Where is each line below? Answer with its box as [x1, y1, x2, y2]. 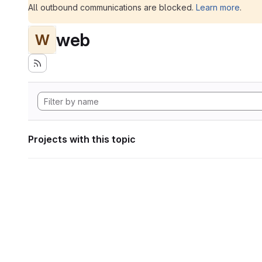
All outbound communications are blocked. [28, 2, 196, 12]
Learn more [196, 2, 240, 12]
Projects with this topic [28, 133, 136, 145]
